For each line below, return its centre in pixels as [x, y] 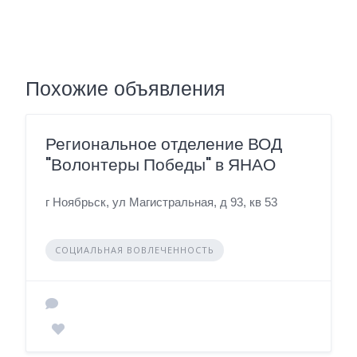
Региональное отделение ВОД [164, 144]
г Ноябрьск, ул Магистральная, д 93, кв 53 [161, 202]
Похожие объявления [126, 89]
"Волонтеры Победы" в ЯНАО [161, 165]
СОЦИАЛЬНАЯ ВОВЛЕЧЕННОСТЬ [135, 250]
